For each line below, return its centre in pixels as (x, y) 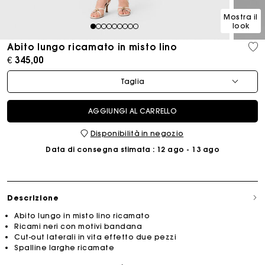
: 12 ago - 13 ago (185, 149)
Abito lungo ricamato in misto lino (92, 47)
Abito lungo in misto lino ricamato (82, 215)
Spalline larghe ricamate (64, 247)
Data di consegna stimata (98, 149)
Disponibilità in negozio (137, 133)
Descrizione (33, 198)
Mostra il (241, 17)
